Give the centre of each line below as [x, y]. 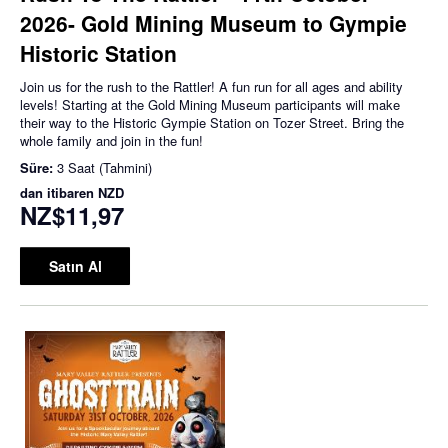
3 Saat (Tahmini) [104, 167]
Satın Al [75, 265]
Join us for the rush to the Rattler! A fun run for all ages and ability [211, 86]
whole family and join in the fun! [111, 140]
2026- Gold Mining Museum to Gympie [213, 22]
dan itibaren [59, 192]
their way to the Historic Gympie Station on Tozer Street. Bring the [212, 122]
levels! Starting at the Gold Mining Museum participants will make [210, 104]
